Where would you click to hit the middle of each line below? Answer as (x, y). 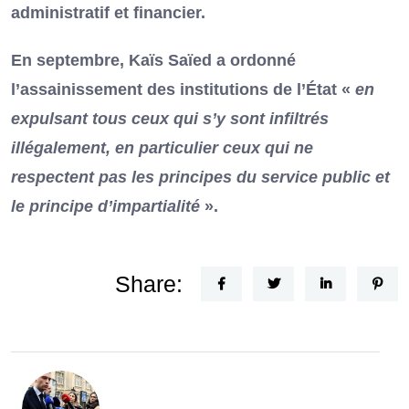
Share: (149, 283)
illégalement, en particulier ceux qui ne (162, 147)
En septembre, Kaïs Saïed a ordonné (153, 60)
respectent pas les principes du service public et (200, 177)
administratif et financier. (113, 12)
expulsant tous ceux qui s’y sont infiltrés (170, 118)
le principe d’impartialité (105, 206)
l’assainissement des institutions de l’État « (183, 89)
